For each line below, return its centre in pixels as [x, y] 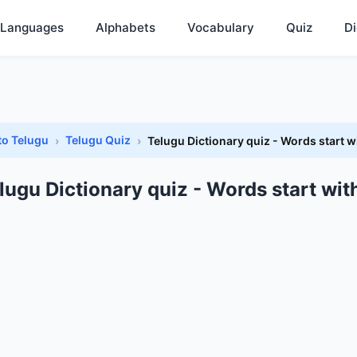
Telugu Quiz [98, 140]
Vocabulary [221, 27]
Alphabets [126, 27]
